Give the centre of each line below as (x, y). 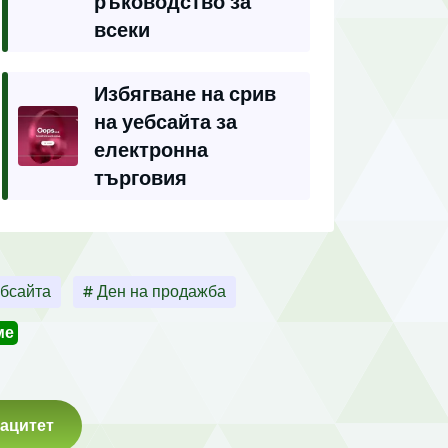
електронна (151, 150)
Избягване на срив (185, 94)
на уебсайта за (165, 122)
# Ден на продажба (154, 291)
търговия (140, 178)
